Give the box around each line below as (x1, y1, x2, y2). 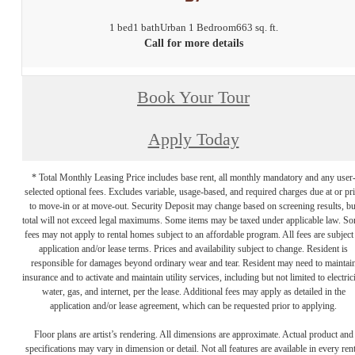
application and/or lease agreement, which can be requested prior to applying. (50, 300, 337, 311)
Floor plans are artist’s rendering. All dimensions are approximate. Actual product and (33, 328, 353, 340)
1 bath (132, 21, 160, 34)
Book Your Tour (137, 88, 250, 107)
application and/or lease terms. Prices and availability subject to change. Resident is (39, 242, 348, 254)
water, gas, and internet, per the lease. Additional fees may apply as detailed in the (41, 285, 345, 297)
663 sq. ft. (235, 21, 278, 34)
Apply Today (147, 130, 239, 150)
